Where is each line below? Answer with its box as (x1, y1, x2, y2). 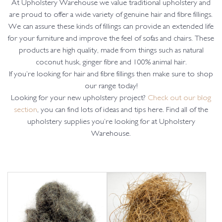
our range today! (84, 83, 138, 91)
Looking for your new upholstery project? (11, 95, 148, 103)
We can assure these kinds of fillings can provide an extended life (8, 23, 214, 31)
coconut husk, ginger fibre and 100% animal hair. (35, 59, 187, 67)
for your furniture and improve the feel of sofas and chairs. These (8, 35, 214, 43)
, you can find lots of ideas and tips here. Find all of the (37, 107, 208, 114)
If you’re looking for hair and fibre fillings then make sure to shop (9, 71, 213, 79)
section (14, 107, 37, 114)
